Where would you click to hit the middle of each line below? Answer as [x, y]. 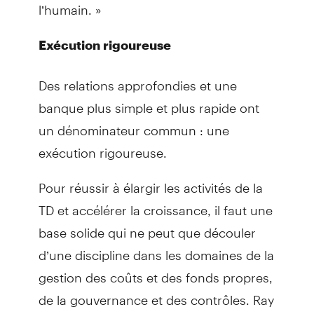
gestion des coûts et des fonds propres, [155, 271]
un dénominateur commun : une [134, 124]
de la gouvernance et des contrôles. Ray [156, 294]
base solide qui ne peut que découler [147, 226]
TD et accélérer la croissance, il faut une [155, 204]
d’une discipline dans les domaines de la [156, 249]
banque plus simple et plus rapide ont [149, 102]
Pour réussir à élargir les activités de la [150, 182]
